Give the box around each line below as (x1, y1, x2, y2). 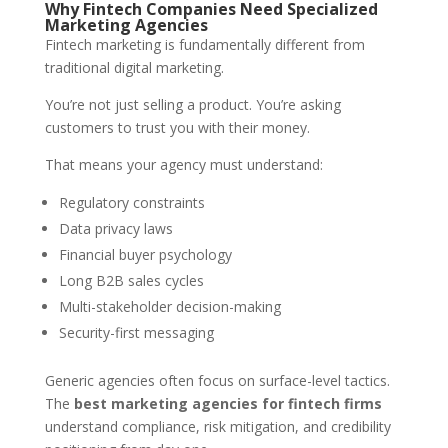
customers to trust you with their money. (44, 118, 310, 138)
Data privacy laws (58, 219, 173, 239)
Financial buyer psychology (58, 245, 232, 265)
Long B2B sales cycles (58, 271, 204, 291)
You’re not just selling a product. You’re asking (44, 95, 341, 115)
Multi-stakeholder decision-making (58, 297, 281, 317)
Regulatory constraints (58, 193, 205, 213)
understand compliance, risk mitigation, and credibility (44, 417, 391, 437)
